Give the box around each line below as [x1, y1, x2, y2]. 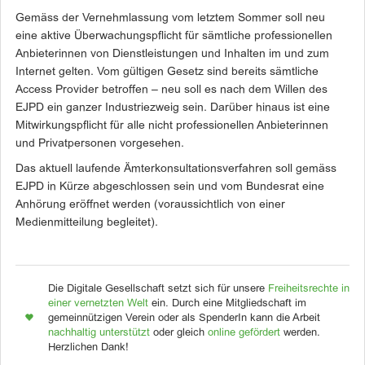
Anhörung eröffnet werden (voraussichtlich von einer [15, 200, 285, 210]
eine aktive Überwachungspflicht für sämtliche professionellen [15, 31, 332, 42]
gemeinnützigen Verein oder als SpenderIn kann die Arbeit [48, 314, 320, 323]
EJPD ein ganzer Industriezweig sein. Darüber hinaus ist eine [15, 103, 330, 113]
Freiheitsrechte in [268, 284, 350, 294]
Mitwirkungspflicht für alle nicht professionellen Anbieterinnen [15, 121, 328, 131]
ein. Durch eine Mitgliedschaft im [148, 299, 306, 309]
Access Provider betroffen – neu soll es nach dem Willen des [15, 85, 328, 95]
